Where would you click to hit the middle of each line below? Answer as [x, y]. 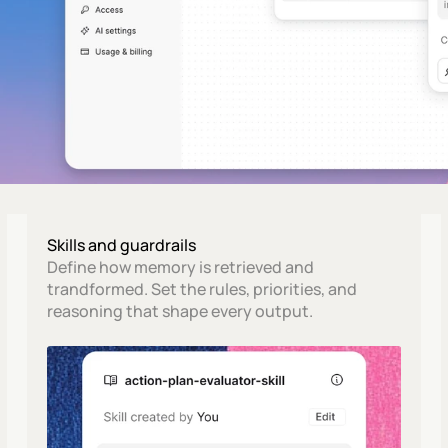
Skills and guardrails [121, 245]
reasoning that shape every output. [179, 311]
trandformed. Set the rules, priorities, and [201, 289]
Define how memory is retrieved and [180, 267]
